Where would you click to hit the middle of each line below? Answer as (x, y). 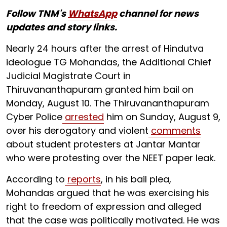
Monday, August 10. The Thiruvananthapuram (108, 103)
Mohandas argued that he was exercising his (108, 193)
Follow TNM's (37, 13)
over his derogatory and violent (77, 130)
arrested (84, 117)
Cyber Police (34, 117)
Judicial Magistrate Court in (68, 75)
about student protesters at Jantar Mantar (103, 144)
